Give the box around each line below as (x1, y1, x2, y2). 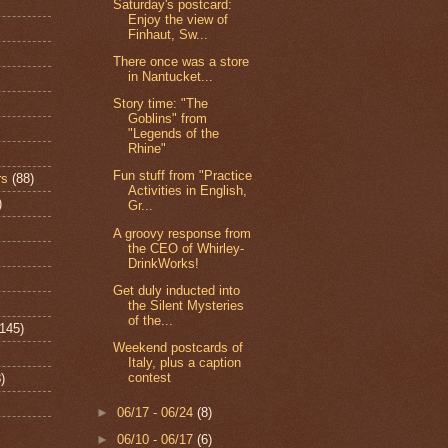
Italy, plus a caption (128, 355, 242, 371)
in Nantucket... (128, 69, 214, 84)
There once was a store (113, 54, 250, 69)
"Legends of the (128, 126, 220, 142)
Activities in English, (128, 183, 248, 199)
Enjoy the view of (128, 11, 229, 27)
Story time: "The (113, 96, 209, 112)
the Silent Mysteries (128, 297, 245, 313)
